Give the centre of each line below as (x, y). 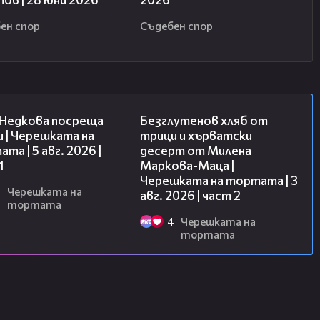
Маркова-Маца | (187, 166)
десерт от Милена (196, 151)
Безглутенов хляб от (204, 121)
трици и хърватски (196, 136)
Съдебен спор (176, 26)
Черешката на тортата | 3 (219, 181)
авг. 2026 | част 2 (190, 196)
